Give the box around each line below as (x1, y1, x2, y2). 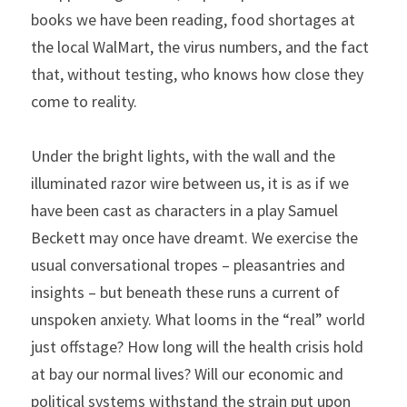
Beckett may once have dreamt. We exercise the (31, 227, 358, 248)
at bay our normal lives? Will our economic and (31, 363, 343, 384)
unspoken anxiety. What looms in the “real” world (31, 309, 365, 330)
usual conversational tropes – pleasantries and (31, 254, 345, 275)
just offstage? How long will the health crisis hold (31, 336, 363, 357)
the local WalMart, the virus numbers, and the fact (31, 36, 369, 57)
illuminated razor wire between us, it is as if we (31, 173, 349, 194)
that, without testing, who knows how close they (31, 64, 363, 84)
